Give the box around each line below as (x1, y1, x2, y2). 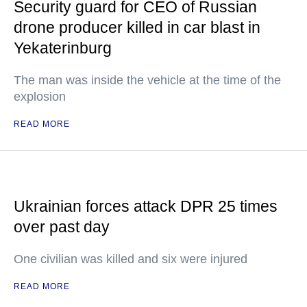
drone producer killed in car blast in (14, 19, 260, 37)
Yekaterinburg (14, 39, 112, 58)
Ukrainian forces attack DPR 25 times (14, 197, 278, 216)
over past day (14, 218, 110, 236)
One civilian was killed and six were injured (14, 252, 247, 267)
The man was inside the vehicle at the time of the (14, 73, 281, 88)
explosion (14, 90, 66, 104)
